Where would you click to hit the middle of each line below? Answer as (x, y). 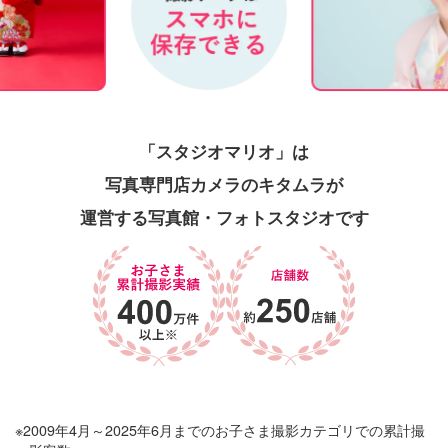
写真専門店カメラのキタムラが (224, 183)
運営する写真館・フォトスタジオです (224, 216)
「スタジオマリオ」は (224, 150)
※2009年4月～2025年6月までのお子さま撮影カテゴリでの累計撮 (219, 429)
